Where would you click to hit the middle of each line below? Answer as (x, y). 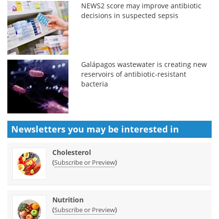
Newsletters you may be (66, 129)
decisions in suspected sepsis (130, 15)
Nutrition (68, 199)
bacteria (95, 84)
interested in (150, 129)
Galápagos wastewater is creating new (144, 64)
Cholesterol (72, 152)
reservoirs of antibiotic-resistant (134, 74)
